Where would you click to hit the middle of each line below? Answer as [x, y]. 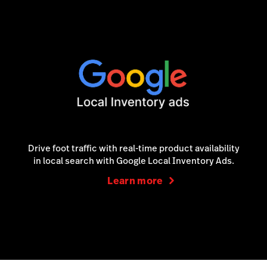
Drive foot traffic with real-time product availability [133, 148]
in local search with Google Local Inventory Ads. [133, 160]
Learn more [135, 181]
